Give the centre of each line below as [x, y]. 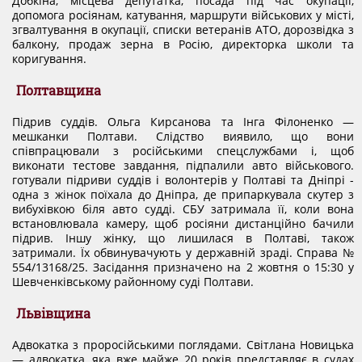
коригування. [49, 59]
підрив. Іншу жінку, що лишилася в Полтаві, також [183, 238]
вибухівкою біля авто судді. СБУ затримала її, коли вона [183, 209]
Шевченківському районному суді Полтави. [133, 282]
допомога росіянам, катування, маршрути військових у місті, [183, 15]
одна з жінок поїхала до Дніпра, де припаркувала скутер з [183, 194]
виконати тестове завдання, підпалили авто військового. [183, 165]
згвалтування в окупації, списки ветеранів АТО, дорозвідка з [183, 29]
